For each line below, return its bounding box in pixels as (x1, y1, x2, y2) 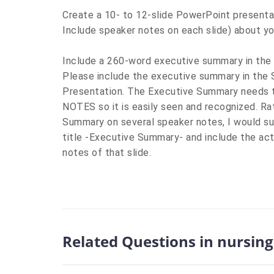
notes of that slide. (62, 147, 151, 158)
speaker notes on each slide (99, 24, 228, 36)
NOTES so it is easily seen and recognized (62, 101, 256, 113)
